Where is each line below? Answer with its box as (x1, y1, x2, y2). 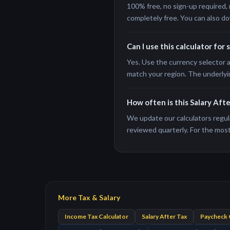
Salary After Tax (142, 213, 187, 220)
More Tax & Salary (58, 193, 120, 202)
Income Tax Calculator (65, 213, 128, 220)
